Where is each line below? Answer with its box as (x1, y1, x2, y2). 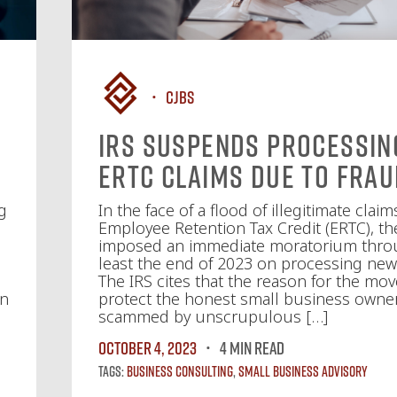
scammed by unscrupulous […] (98, 306, 328, 327)
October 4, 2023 (98, 337, 197, 358)
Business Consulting (127, 362, 233, 380)
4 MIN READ (220, 337, 284, 358)
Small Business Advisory (238, 362, 368, 380)
